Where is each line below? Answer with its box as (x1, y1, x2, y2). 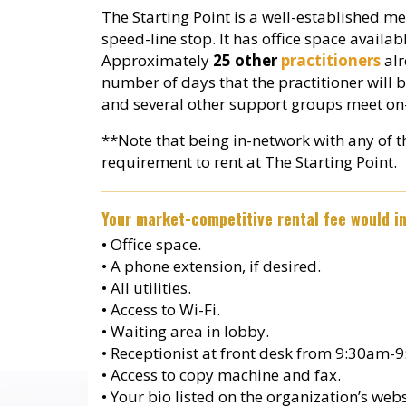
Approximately (101, 50, 213, 72)
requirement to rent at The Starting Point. (101, 150, 397, 172)
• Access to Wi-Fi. (101, 299, 220, 321)
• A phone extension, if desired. (101, 256, 321, 277)
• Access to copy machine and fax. (101, 364, 341, 386)
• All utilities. (101, 277, 191, 299)
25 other (212, 50, 281, 72)
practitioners (280, 50, 381, 72)
